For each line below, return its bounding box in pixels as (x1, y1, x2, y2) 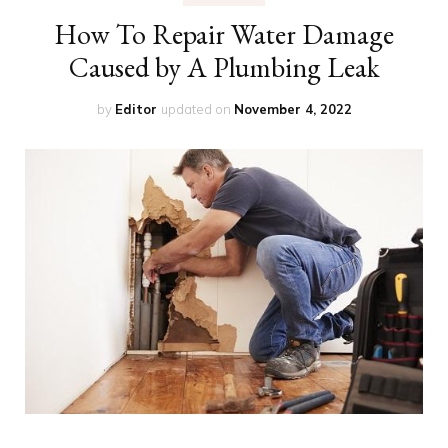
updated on (160, 100, 234, 117)
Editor (114, 100, 157, 117)
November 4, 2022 (233, 100, 352, 117)
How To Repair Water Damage (54, 15, 394, 52)
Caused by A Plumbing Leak (68, 48, 380, 85)
